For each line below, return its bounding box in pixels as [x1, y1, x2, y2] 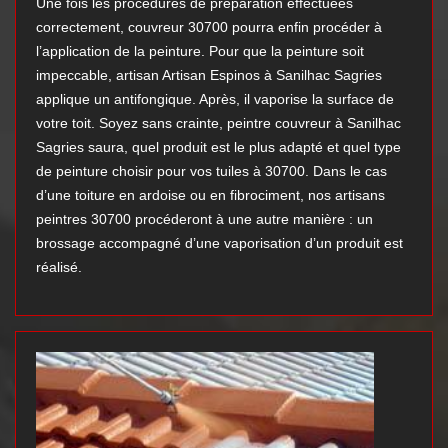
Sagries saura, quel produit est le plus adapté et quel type [36, 139, 401, 156]
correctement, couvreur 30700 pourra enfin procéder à [36, 19, 382, 36]
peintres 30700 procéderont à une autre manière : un [36, 211, 373, 228]
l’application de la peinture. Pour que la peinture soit [36, 43, 364, 60]
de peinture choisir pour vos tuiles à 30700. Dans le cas [36, 163, 387, 180]
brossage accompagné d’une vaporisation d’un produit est [36, 235, 403, 252]
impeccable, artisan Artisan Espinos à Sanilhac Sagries [36, 67, 382, 84]
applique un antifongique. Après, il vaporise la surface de [36, 91, 394, 108]
